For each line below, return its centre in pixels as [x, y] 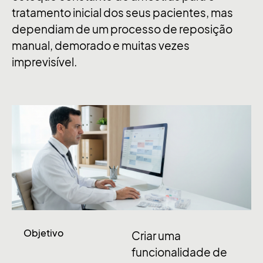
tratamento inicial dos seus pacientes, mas [122, 13]
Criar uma [156, 236]
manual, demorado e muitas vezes [101, 46]
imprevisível [43, 62]
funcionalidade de [179, 253]
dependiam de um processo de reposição [122, 29]
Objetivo [43, 233]
